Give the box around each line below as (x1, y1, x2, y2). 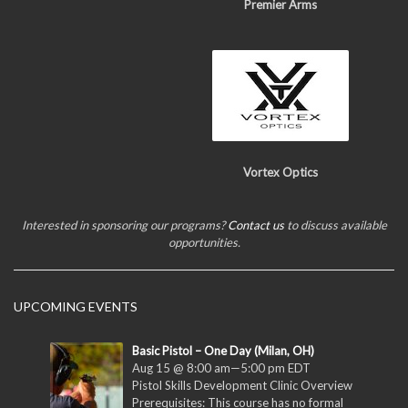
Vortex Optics (243, 164, 318, 179)
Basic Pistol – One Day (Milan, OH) (132, 342, 314, 358)
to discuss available (283, 217, 387, 232)
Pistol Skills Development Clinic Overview (132, 377, 352, 393)
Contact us (227, 217, 284, 232)
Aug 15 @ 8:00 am (132, 360, 230, 375)
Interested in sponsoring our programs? (21, 217, 228, 232)
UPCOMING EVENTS (14, 298, 138, 314)
